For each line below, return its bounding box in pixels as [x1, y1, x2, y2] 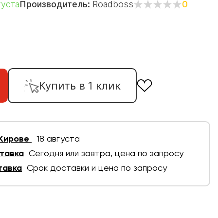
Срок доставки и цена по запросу [27, 163, 167, 173]
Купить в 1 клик [38, 79, 121, 92]
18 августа [36, 134, 80, 144]
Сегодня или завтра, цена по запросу [29, 149, 183, 158]
